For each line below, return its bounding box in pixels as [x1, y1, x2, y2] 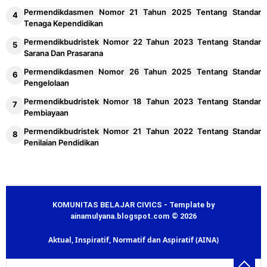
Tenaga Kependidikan [24, 18, 103, 28]
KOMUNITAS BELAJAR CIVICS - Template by [52, 200, 215, 209]
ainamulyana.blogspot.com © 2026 [70, 211, 197, 221]
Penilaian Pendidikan [24, 137, 99, 147]
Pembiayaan [24, 107, 69, 117]
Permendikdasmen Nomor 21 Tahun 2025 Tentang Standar [24, 7, 261, 17]
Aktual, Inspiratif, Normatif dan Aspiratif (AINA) [48, 234, 219, 245]
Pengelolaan [24, 77, 69, 88]
